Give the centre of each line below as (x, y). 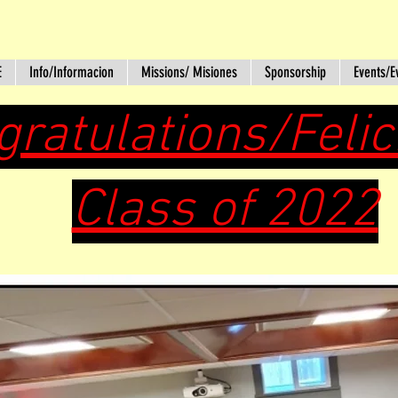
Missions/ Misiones (189, 72)
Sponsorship (295, 72)
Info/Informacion (72, 72)
